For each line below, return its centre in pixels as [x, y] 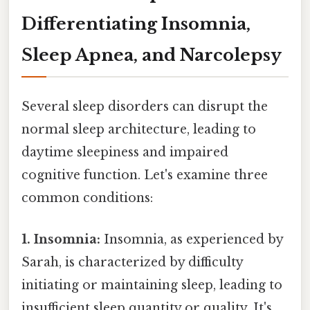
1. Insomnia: [61, 239]
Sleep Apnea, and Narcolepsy [152, 55]
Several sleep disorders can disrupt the [145, 107]
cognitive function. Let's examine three [145, 175]
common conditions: [87, 198]
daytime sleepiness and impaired [125, 153]
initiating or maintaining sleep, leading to [152, 285]
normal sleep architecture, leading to [139, 130]
